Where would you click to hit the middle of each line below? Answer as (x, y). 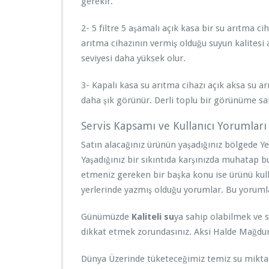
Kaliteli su (153, 217)
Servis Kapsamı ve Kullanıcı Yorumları (174, 126)
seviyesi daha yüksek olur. (133, 58)
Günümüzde (106, 217)
